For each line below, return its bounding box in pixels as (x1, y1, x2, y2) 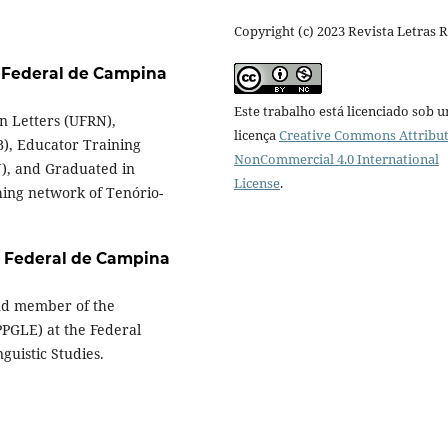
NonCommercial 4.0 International (234, 150, 439, 169)
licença (234, 126, 279, 145)
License (234, 174, 280, 193)
